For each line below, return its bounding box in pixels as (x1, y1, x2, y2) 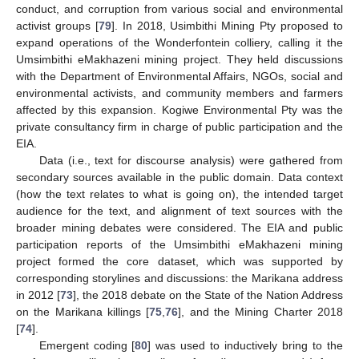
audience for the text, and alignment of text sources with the (16, 204, 343, 217)
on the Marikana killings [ (16, 305, 150, 318)
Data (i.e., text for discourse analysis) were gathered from (38, 153, 343, 167)
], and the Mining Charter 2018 (178, 305, 344, 318)
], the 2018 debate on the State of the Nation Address (73, 288, 343, 301)
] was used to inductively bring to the (147, 338, 344, 352)
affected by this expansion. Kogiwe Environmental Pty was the (16, 103, 343, 116)
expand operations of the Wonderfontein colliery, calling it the (16, 35, 343, 49)
